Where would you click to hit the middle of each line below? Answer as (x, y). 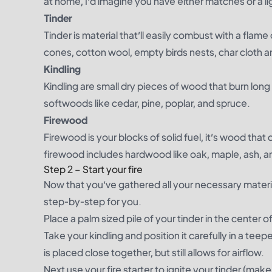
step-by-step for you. (93, 201)
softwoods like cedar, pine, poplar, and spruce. (147, 103)
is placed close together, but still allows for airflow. (154, 252)
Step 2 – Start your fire (93, 169)
